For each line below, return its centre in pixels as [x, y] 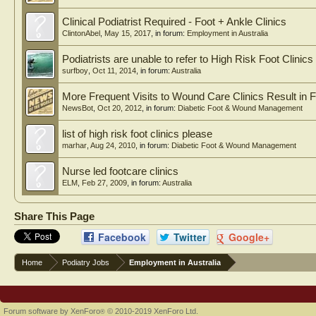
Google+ [248, 237]
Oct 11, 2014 [114, 71]
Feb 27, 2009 [104, 183]
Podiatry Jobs [86, 262]
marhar [74, 145]
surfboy [75, 71]
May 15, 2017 [128, 33]
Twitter [188, 237]
